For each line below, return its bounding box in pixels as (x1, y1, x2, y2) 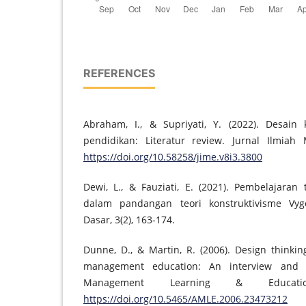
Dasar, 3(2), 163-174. (83, 212, 175, 226)
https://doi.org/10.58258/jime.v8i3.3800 (83, 150, 262, 163)
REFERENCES (83, 66, 155, 80)
